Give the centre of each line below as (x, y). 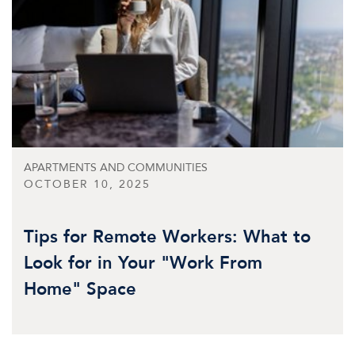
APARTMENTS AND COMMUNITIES (116, 168)
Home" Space (80, 290)
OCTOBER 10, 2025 (87, 185)
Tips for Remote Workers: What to (167, 237)
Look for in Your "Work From (143, 263)
